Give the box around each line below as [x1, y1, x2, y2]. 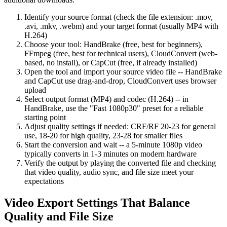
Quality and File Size [4, 209, 113, 223]
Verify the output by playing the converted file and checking [24, 158, 216, 167]
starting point [24, 112, 66, 122]
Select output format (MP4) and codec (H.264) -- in [24, 94, 188, 103]
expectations [24, 176, 64, 185]
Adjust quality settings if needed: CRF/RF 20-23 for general [24, 122, 216, 131]
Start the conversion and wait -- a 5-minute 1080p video [24, 140, 202, 149]
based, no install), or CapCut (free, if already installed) [24, 58, 197, 67]
